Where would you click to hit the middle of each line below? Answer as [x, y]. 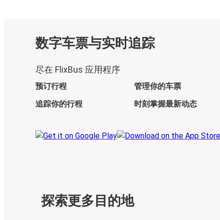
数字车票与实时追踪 [95, 43]
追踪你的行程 [59, 104]
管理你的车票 [157, 86]
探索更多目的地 [88, 201]
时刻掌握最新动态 [165, 104]
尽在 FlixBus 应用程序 [78, 69]
